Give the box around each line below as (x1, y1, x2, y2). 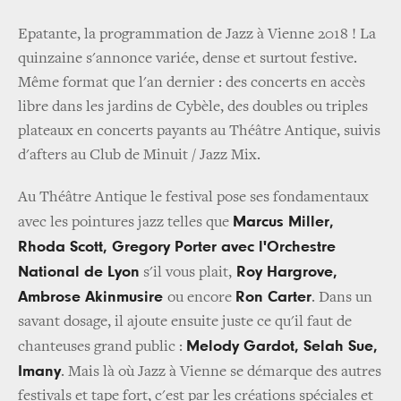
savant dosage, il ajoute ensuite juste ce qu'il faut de (18, 313, 352, 330)
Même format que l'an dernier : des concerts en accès (18, 74, 365, 91)
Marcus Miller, (233, 213, 334, 230)
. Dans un (311, 289, 372, 306)
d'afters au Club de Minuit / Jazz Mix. (18, 147, 260, 164)
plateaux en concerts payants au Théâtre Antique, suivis (18, 123, 380, 140)
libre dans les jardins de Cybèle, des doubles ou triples (18, 98, 368, 115)
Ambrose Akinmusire (18, 288, 167, 305)
